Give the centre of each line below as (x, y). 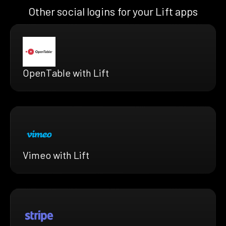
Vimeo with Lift (56, 155)
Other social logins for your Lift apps (113, 11)
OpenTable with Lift (66, 72)
